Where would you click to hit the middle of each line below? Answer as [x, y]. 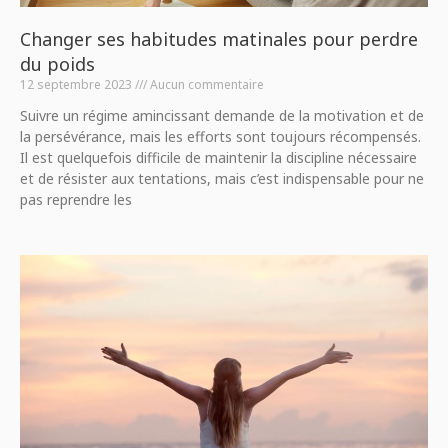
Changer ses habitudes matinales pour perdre [219, 39]
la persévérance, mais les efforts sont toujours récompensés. [220, 136]
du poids [57, 64]
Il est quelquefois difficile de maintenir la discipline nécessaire [218, 157]
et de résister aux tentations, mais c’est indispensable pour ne [222, 178]
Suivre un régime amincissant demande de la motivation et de [222, 115]
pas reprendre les [76, 199]
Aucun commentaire [205, 84]
